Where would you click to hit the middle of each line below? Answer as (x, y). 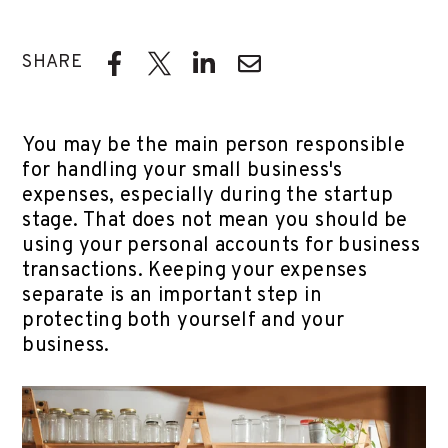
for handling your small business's (182, 171)
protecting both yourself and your (183, 321)
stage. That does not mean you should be (215, 221)
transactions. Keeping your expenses (195, 271)
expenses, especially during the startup (208, 196)
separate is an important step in (172, 296)
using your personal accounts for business (221, 246)
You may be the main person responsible (214, 146)
